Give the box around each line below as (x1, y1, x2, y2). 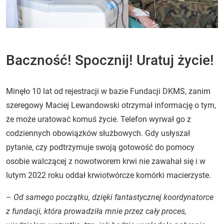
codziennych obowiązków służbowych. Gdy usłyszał (6, 128, 190, 138)
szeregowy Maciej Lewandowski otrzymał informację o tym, (6, 100, 216, 110)
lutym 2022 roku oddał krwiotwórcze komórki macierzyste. (6, 170, 211, 180)
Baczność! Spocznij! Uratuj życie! (6, 51, 214, 68)
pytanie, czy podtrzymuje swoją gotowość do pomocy (6, 142, 194, 152)
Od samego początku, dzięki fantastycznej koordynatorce (13, 192, 213, 202)
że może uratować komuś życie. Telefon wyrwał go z (6, 114, 191, 124)
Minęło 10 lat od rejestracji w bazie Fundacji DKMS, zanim (6, 86, 210, 96)
